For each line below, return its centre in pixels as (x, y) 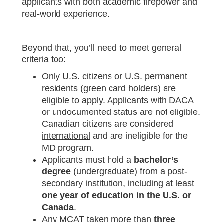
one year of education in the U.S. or (116, 195)
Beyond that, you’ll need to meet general (102, 47)
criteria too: (44, 59)
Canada (58, 207)
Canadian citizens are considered (108, 124)
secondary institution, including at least (118, 183)
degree (56, 171)
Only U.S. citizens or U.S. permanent (114, 76)
